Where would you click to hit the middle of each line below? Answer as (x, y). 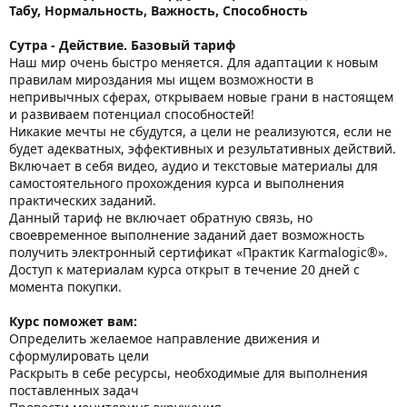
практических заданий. (83, 200)
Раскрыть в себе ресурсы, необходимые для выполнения (189, 372)
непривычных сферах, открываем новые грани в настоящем (201, 96)
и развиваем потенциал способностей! (132, 114)
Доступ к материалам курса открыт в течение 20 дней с (184, 269)
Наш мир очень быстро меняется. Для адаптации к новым (194, 62)
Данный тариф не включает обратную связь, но (161, 217)
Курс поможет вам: (73, 321)
